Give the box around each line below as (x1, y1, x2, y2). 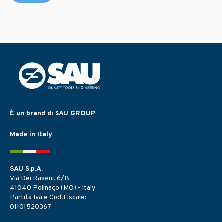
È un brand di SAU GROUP (10, 110, 95, 118)
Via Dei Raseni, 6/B (10, 174, 69, 183)
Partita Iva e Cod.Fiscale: (10, 193, 87, 202)
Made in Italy (10, 130, 52, 139)
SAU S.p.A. (10, 165, 43, 173)
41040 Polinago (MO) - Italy (10, 183, 95, 192)
